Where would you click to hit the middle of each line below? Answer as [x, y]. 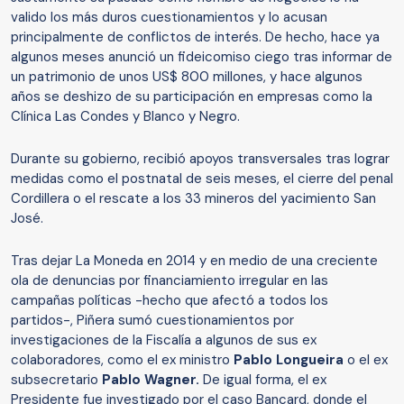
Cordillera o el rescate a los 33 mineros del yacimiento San [193, 199]
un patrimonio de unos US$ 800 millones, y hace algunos [187, 77]
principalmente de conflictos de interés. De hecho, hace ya [195, 37]
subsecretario [56, 380]
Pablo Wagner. [151, 380]
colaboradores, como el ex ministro [122, 360]
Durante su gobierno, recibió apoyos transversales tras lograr [200, 159]
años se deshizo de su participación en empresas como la [192, 97]
